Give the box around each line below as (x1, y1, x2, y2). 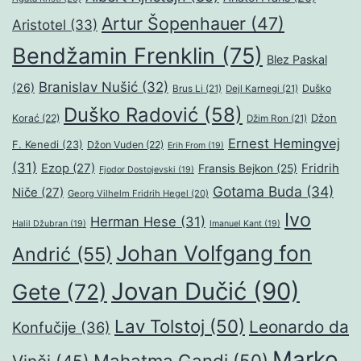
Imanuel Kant (210, 218, 262, 230)
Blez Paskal (267, 52, 327, 67)
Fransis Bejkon (198, 162, 273, 176)
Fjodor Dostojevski (99, 164, 176, 176)
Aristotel (12, 16, 66, 34)
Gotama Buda (213, 183, 302, 201)
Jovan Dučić (111, 277, 247, 306)
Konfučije (12, 318, 77, 337)
